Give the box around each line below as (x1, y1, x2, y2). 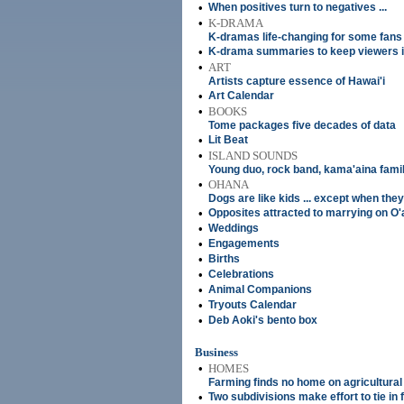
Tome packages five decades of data (208, 119, 396, 132)
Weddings (208, 222, 259, 234)
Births (208, 252, 240, 265)
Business (195, 345, 238, 359)
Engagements (208, 237, 280, 250)
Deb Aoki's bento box (208, 314, 317, 326)
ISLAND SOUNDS (208, 149, 298, 162)
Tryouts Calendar (208, 298, 297, 311)
